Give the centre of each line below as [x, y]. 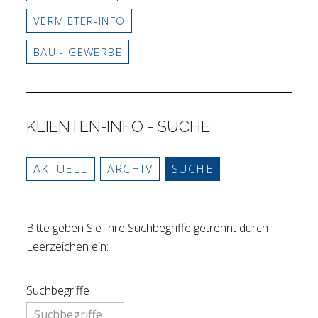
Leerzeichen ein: [67, 246]
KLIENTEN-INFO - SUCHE [118, 126]
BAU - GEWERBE [78, 52]
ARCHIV [130, 169]
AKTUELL [60, 169]
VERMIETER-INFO [79, 21]
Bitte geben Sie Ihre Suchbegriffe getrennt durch [147, 227]
